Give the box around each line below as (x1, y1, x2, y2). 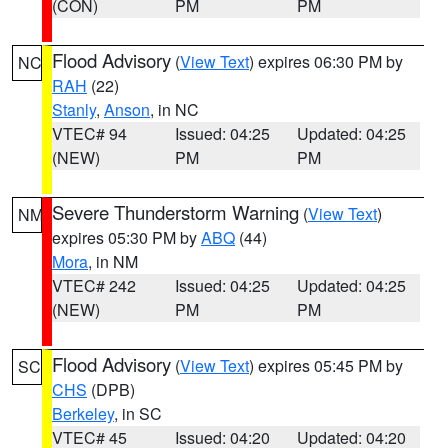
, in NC (150, 98, 199, 121)
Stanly (52, 98, 96, 121)
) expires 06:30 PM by (249, 50, 403, 73)
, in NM (88, 250, 138, 273)
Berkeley (52, 402, 114, 425)
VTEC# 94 (52, 122, 127, 145)
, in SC (114, 402, 162, 425)
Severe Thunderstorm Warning (52, 199, 299, 225)
